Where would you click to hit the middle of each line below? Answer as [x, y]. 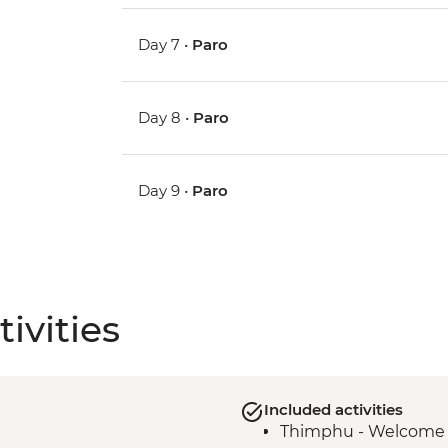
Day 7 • [165, 45]
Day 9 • [165, 191]
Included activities [333, 410]
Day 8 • [166, 118]
